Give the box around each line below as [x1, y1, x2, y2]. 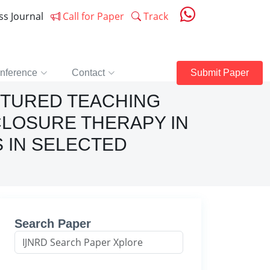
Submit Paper [190, 67, 249, 78]
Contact [72, 67, 105, 78]
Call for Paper [60, 10, 124, 23]
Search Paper [14, 217, 91, 230]
